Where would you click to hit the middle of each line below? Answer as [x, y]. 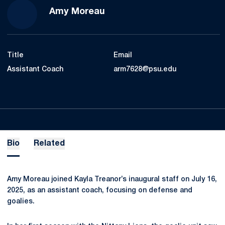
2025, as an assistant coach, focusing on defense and [100, 191]
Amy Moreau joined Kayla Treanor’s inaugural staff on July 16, [112, 180]
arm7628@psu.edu [145, 70]
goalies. [21, 202]
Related [49, 144]
